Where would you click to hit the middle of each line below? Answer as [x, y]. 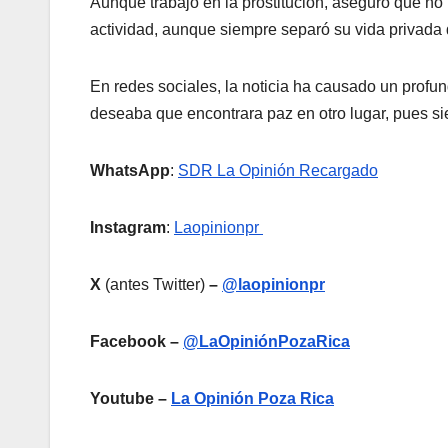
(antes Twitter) [153, 284]
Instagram [128, 227]
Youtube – [130, 398]
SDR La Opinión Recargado [278, 170]
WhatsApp [130, 170]
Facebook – [136, 341]
